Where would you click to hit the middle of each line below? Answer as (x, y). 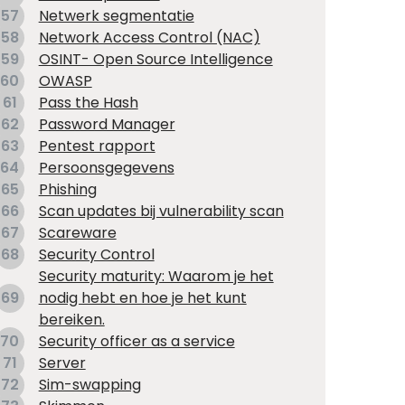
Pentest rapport (97, 146)
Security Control (96, 255)
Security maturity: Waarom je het (156, 277)
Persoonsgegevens (106, 168)
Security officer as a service (137, 342)
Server (62, 363)
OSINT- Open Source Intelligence (155, 60)
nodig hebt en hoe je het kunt (142, 298)
